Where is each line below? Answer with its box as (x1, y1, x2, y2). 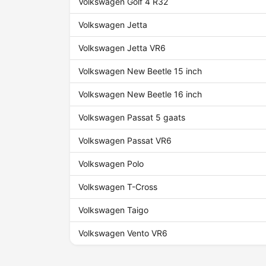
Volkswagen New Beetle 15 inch (78, 66, 202, 77)
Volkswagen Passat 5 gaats (78, 112, 186, 123)
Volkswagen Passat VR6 (78, 135, 172, 146)
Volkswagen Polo (78, 159, 144, 169)
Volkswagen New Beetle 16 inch (78, 89, 202, 100)
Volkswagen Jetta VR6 (78, 43, 166, 53)
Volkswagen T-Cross (78, 182, 158, 192)
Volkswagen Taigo (78, 205, 149, 216)
